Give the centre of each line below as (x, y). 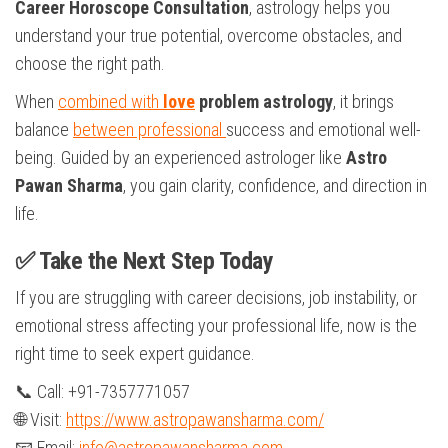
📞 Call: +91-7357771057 (102, 392)
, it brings (363, 102)
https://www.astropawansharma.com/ (195, 420)
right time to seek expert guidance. (135, 354)
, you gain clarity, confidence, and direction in (275, 186)
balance (44, 130)
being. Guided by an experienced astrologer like (180, 158)
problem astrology (264, 102)
